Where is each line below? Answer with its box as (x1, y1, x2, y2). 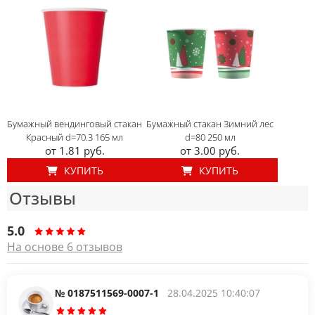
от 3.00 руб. (180, 143, 240, 157)
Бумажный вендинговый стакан (7, 117, 143, 130)
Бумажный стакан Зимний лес (146, 117, 274, 130)
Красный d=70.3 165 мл (26, 131, 124, 143)
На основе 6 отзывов (7, 239, 122, 255)
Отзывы (9, 186, 76, 210)
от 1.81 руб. (44, 143, 105, 157)
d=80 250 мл (184, 131, 236, 143)
